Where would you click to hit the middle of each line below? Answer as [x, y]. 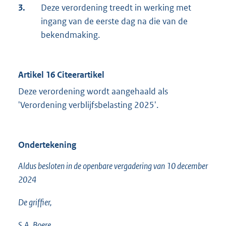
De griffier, [35, 203]
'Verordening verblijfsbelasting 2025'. [88, 105]
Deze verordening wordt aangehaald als [93, 92]
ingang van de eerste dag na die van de [114, 21]
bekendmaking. [70, 35]
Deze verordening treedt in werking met [116, 8]
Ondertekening [47, 145]
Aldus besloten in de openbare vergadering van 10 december [113, 166]
